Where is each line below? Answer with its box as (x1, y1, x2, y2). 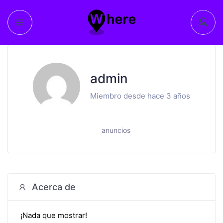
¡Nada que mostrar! (20, 211, 87, 220)
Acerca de (32, 182, 76, 192)
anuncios (102, 126, 130, 134)
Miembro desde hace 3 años (90, 91, 190, 101)
